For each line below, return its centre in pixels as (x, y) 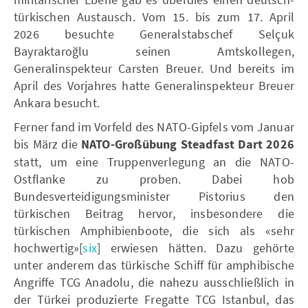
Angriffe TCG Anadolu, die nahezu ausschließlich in (154, 282)
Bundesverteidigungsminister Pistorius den (154, 196)
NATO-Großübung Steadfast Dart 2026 (187, 144)
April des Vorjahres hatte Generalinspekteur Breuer (154, 85)
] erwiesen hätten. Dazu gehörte (196, 247)
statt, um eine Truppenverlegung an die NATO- (154, 162)
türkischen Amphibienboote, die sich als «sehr (154, 230)
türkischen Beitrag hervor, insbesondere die (154, 213)
